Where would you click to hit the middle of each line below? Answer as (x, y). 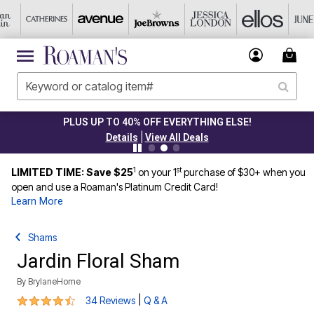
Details (122, 137)
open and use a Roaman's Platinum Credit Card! (115, 187)
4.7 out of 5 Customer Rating (87, 299)
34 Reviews (110, 300)
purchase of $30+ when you (244, 172)
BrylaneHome (54, 281)
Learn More (37, 202)
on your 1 (157, 172)
